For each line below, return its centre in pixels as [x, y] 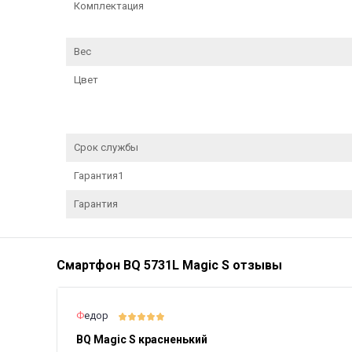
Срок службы [106, 147]
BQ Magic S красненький [142, 339]
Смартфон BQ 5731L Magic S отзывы [169, 265]
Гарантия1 [99, 175]
